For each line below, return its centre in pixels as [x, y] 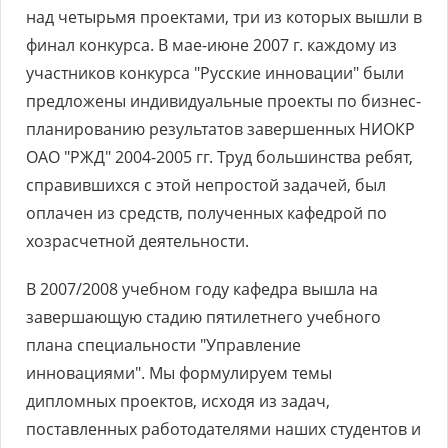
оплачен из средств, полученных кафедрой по [206, 213]
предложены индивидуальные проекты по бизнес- [223, 101]
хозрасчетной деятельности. [137, 241]
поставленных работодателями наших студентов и [223, 429]
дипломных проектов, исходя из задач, [178, 401]
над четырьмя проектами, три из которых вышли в [224, 17]
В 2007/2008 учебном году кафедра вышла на [202, 289]
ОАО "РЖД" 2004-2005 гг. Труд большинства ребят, [219, 157]
